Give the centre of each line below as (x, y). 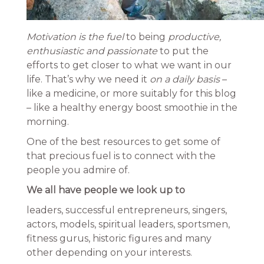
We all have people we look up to (105, 190)
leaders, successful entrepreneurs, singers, (126, 210)
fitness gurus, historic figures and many (119, 238)
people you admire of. (78, 170)
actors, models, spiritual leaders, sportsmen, (128, 224)
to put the (183, 51)
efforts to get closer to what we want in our (129, 65)
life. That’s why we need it (88, 79)
